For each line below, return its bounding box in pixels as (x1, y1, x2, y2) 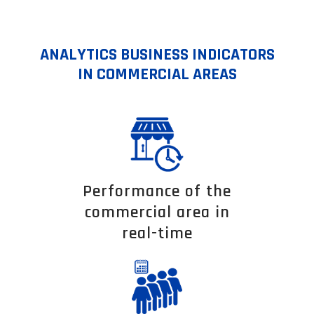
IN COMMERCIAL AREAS (77, 63, 237, 85)
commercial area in (84, 201, 230, 223)
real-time (121, 222, 193, 244)
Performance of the (83, 180, 231, 202)
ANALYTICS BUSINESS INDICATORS (39, 43, 275, 65)
